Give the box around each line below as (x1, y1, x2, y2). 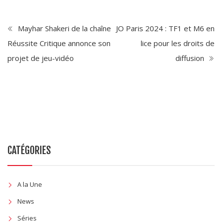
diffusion (175, 53, 206, 63)
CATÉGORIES (7, 144, 51, 157)
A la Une (17, 180, 42, 189)
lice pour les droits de (141, 38, 215, 49)
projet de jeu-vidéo (7, 53, 74, 63)
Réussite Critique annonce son (7, 38, 111, 49)
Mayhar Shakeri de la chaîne (16, 23, 111, 34)
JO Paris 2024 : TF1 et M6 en (116, 23, 215, 34)
